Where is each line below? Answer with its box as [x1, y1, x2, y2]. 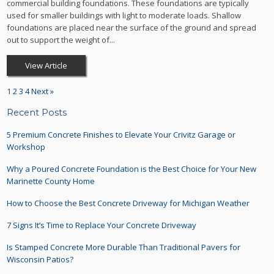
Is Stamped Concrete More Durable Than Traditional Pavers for [7, 242, 241, 253]
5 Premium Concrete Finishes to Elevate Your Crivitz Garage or [7, 129, 236, 141]
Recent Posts [7, 106, 67, 118]
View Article [25, 60, 68, 72]
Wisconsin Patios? [7, 254, 74, 265]
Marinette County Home [7, 176, 95, 187]
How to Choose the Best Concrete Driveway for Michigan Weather [7, 198, 250, 209]
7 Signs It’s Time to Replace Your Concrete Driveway [7, 220, 197, 231]
